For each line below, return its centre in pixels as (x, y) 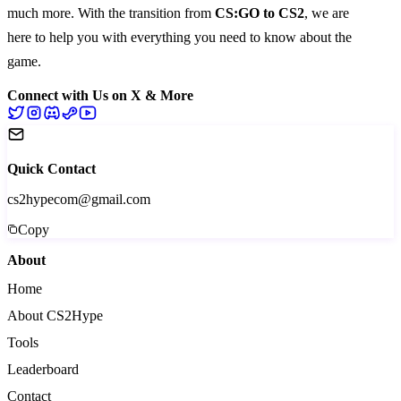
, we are (327, 13)
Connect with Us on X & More (100, 95)
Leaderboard (43, 369)
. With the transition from (143, 13)
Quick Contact (51, 168)
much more (39, 13)
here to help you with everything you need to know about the (179, 37)
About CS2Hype (55, 315)
